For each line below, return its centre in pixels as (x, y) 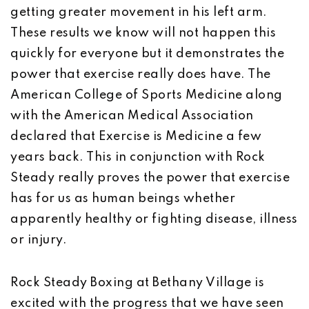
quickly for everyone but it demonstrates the (147, 54)
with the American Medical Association (132, 116)
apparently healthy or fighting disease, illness (154, 219)
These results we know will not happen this (143, 33)
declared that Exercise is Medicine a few (136, 137)
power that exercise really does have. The (141, 74)
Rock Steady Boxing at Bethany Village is (137, 283)
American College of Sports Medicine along (147, 95)
